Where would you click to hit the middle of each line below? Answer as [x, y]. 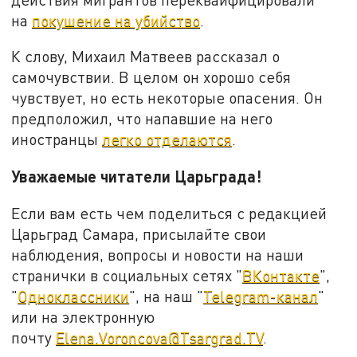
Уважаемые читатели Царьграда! [137, 176]
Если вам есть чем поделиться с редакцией [169, 213]
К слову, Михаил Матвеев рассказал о [146, 57]
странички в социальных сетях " [127, 275]
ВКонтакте [281, 275]
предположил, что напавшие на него [142, 119]
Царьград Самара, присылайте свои [139, 233]
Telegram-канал [261, 296]
